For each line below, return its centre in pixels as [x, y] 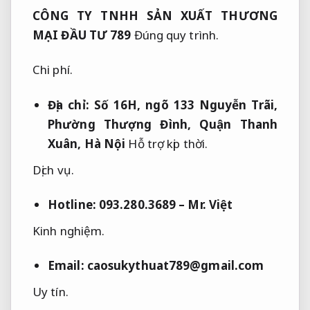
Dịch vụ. [53, 170]
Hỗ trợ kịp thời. [168, 143]
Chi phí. [53, 70]
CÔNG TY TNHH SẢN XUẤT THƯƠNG [155, 16]
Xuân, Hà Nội [87, 143]
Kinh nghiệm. [69, 230]
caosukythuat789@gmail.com [175, 266]
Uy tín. [51, 292]
